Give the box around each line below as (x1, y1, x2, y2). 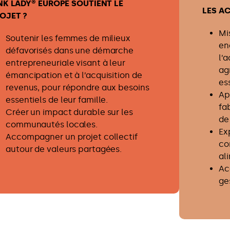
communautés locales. (6, 120, 98, 130)
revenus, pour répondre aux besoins (6, 83, 149, 93)
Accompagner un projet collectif (6, 132, 138, 142)
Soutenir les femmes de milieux (6, 33, 130, 44)
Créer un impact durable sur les (6, 107, 133, 118)
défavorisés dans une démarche (6, 46, 134, 56)
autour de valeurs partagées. (6, 144, 122, 155)
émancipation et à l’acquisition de (6, 70, 142, 81)
